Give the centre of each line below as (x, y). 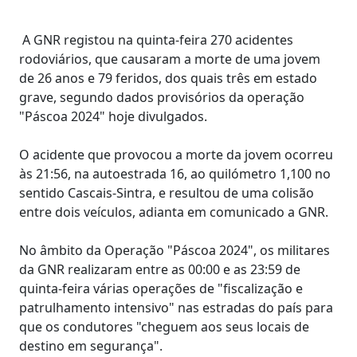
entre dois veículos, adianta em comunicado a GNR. (174, 212)
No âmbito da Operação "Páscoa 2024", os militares (175, 250)
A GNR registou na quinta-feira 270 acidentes (156, 39)
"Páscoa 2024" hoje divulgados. (113, 116)
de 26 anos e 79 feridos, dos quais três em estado (168, 78)
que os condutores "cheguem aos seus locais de (164, 326)
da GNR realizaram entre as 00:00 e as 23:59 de (160, 269)
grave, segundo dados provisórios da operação (162, 97)
